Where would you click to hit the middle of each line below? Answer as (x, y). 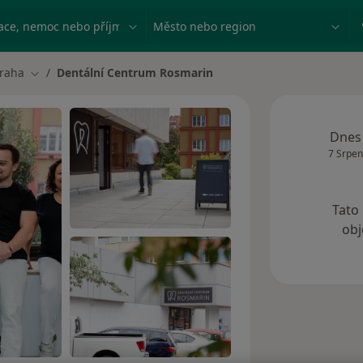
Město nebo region (207, 17)
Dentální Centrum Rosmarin (135, 73)
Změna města (66, 73)
